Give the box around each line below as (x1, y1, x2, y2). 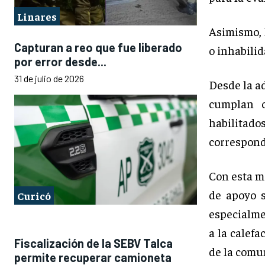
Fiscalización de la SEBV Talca (14, 235, 173, 250)
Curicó (17, 188, 51, 202)
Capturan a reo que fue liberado (14, 40, 182, 55)
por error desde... (14, 54, 106, 69)
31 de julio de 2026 (14, 73, 84, 85)
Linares (17, 9, 57, 24)
